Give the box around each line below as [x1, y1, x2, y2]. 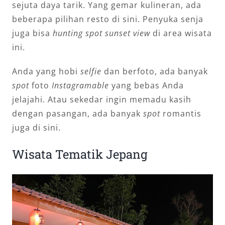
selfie [80, 66, 101, 77]
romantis [160, 108, 201, 120]
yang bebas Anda [109, 80, 184, 91]
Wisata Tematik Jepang [12, 146, 148, 163]
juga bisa [12, 28, 53, 39]
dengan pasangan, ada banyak [12, 108, 143, 120]
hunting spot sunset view [53, 28, 150, 39]
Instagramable [52, 80, 109, 91]
